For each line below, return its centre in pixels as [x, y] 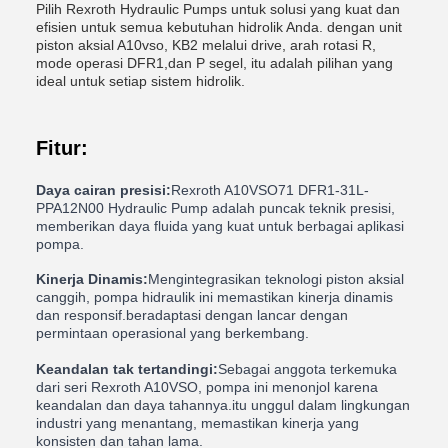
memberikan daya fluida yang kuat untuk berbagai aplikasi [220, 225]
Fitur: [62, 148]
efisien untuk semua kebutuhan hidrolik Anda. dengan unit [219, 27]
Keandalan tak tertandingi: [127, 368]
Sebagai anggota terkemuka [307, 368]
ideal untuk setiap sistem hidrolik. [140, 81]
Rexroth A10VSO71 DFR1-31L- [270, 189]
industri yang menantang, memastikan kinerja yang [197, 422]
